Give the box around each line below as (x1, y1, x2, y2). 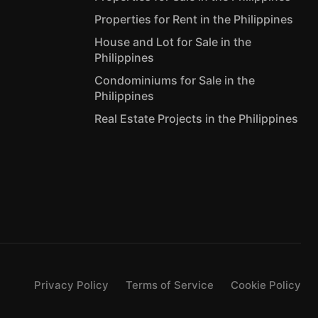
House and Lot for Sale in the (94, 35, 252, 50)
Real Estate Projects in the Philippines (94, 111, 299, 126)
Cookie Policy (231, 278, 301, 292)
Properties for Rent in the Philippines (94, 12, 294, 27)
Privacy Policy (34, 278, 109, 292)
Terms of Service (126, 278, 214, 292)
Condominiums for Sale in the (94, 73, 256, 88)
